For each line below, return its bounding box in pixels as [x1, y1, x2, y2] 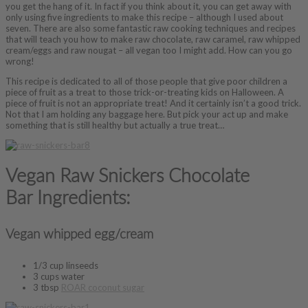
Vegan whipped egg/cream [5, 228, 153, 241]
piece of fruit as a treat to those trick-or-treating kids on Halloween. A [5, 86, 284, 98]
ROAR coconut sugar [61, 281, 144, 293]
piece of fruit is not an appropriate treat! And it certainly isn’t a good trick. [5, 97, 301, 109]
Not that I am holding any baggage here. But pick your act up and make [5, 108, 288, 120]
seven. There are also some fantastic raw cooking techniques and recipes [5, 22, 296, 34]
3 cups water [33, 270, 85, 282]
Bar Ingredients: [5, 188, 130, 208]
